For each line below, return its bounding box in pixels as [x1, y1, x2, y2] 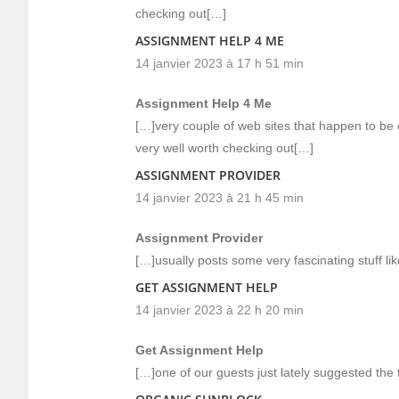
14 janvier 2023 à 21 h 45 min [135, 191, 304, 205]
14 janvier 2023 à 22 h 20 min [135, 303, 304, 317]
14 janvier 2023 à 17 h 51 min [135, 56, 304, 70]
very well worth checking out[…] [135, 141, 313, 155]
